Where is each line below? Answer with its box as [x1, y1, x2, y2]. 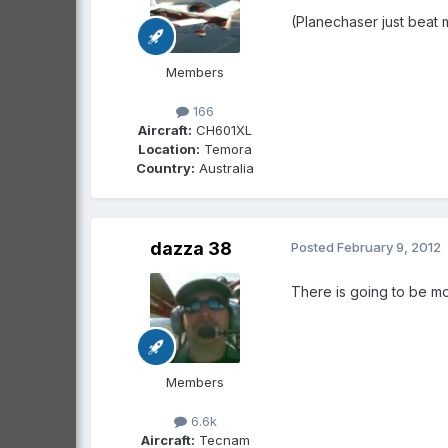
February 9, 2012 [337, 238, 441, 255]
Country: [136, 159, 195, 176]
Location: [138, 140, 200, 157]
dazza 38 [150, 237, 232, 259]
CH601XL [192, 121, 252, 138]
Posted [291, 238, 337, 255]
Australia [195, 159, 254, 176]
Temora [200, 140, 252, 157]
